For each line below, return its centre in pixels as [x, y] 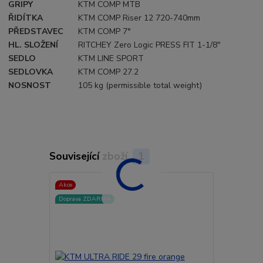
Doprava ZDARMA [85, 198]
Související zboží [90, 156]
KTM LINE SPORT [111, 59]
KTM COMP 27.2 [109, 72]
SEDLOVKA [31, 72]
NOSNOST [30, 86]
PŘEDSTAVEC [36, 32]
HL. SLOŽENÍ [33, 45]
